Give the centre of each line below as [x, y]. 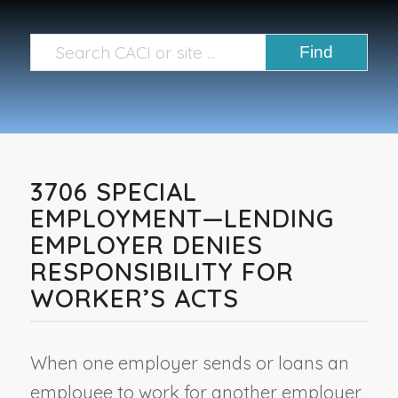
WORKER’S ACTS [134, 298]
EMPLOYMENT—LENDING [182, 218]
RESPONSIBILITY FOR [162, 271]
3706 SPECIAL [113, 191]
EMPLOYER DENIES [146, 244]
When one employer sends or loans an [189, 362]
